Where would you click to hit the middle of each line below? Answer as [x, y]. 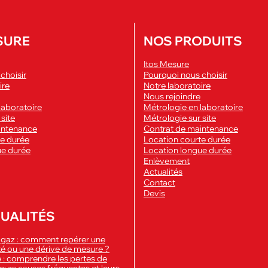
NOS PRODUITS [193, 41]
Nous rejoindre [172, 97]
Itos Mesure [166, 64]
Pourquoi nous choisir [185, 75]
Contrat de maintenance [191, 129]
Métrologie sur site [180, 118]
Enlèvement [167, 161]
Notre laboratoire [177, 86]
